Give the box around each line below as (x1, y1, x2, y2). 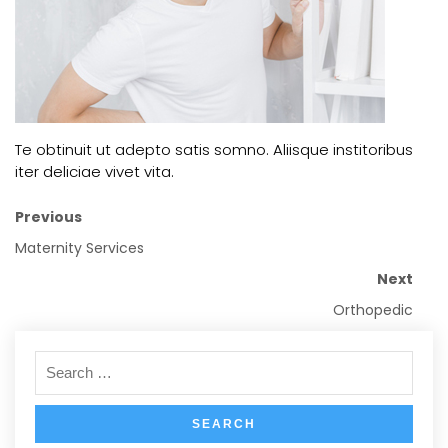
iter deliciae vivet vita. (15, 161, 174, 182)
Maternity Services (15, 238, 144, 258)
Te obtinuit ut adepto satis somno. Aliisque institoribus (15, 139, 413, 160)
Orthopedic (333, 300, 413, 320)
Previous (15, 207, 82, 227)
